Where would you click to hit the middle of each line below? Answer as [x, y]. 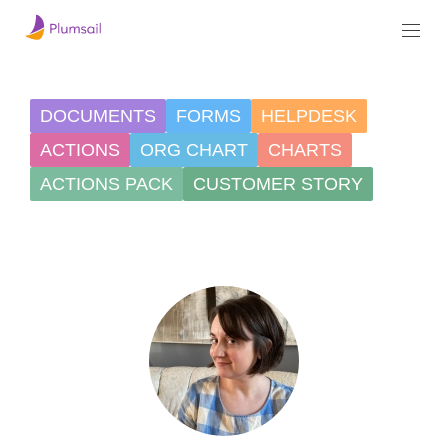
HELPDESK [309, 115]
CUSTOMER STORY [278, 183]
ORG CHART [194, 149]
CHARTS [305, 149]
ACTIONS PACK [106, 183]
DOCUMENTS [98, 115]
